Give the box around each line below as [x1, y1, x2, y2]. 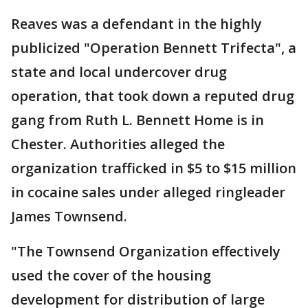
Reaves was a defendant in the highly [11, 14, 262, 33]
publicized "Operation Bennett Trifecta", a [11, 38, 296, 57]
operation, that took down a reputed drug [11, 87, 294, 105]
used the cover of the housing [11, 266, 211, 285]
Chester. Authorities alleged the [11, 135, 225, 153]
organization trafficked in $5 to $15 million [11, 159, 296, 177]
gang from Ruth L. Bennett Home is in [11, 111, 264, 129]
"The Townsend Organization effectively [11, 242, 280, 261]
